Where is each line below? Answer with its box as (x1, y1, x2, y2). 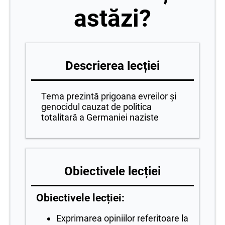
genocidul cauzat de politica (41, 101, 152, 112)
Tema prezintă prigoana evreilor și (41, 90, 176, 101)
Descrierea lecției (65, 58, 160, 73)
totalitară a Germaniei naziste (41, 111, 159, 123)
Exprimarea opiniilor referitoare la (56, 212, 188, 223)
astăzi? (74, 4, 151, 33)
